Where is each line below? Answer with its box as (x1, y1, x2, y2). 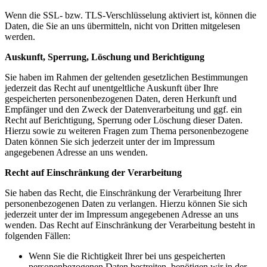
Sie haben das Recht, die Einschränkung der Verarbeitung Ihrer (5, 187, 241, 198)
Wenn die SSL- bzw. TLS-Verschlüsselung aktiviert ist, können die (5, 10, 256, 20)
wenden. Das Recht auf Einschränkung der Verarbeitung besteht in (5, 219, 255, 230)
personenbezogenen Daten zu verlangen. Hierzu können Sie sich (5, 198, 247, 209)
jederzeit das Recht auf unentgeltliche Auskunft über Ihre (5, 82, 218, 93)
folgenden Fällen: (5, 230, 70, 241)
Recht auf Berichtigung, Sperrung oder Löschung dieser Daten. (5, 114, 243, 125)
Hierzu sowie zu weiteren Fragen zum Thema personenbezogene (5, 125, 249, 136)
